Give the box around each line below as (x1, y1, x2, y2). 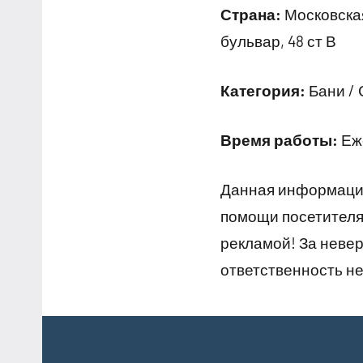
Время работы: (220, 130, 338, 149)
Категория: (220, 80, 305, 100)
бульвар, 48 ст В (220, 31, 336, 50)
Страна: (220, 4, 281, 23)
